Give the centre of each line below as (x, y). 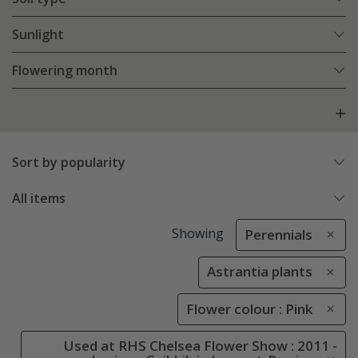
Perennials (278, 235)
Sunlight (38, 35)
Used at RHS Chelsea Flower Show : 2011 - (201, 346)
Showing (197, 234)
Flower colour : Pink (249, 308)
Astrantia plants (260, 272)
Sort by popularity (69, 163)
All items (39, 199)
